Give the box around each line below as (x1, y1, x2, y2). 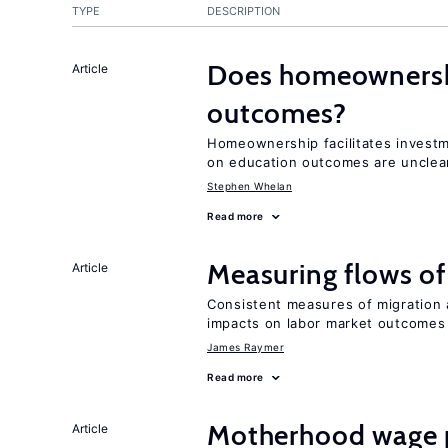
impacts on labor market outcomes (207, 315, 446, 331)
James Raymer (207, 341, 284, 353)
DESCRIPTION (207, 4, 280, 18)
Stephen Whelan (207, 180, 292, 192)
